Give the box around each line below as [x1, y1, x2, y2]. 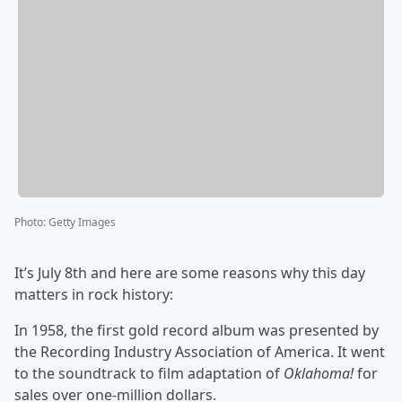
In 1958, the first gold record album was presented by [14, 320, 379, 341]
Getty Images [48, 214, 116, 231]
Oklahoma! [284, 363, 357, 384]
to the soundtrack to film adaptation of [14, 363, 284, 384]
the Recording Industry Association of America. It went [14, 342, 385, 363]
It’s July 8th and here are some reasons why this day [14, 263, 365, 284]
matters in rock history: [14, 284, 173, 305]
